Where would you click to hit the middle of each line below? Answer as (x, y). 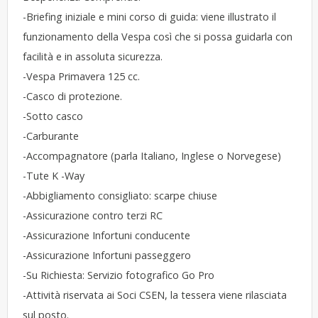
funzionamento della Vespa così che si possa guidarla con (158, 36)
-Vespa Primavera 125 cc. (82, 76)
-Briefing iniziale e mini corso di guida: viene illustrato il (150, 16)
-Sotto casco (53, 116)
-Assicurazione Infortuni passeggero (107, 255)
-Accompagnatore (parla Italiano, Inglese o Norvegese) (152, 155)
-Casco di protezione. (73, 96)
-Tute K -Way (54, 175)
